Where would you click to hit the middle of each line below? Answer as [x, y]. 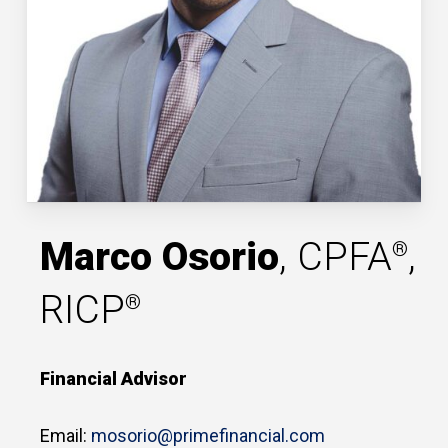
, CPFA [336, 257]
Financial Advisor [114, 379]
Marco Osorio [160, 257]
